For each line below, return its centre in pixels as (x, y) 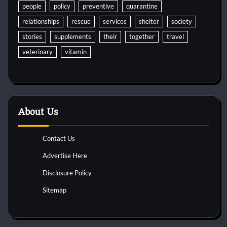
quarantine (142, 6)
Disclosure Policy (67, 173)
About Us (38, 112)
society (182, 21)
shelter (149, 21)
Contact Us (59, 138)
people (32, 6)
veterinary (37, 52)
